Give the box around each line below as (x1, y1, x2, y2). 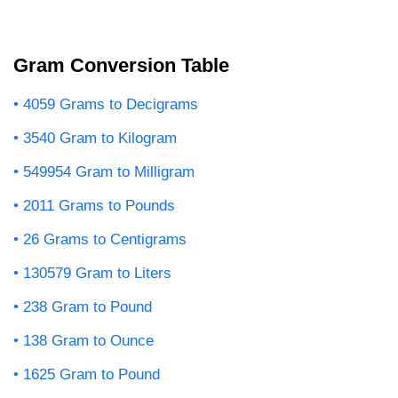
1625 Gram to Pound (23, 365, 160, 383)
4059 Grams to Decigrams (23, 95, 198, 113)
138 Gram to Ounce (23, 331, 154, 349)
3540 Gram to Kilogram (23, 129, 177, 147)
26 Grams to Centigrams (23, 230, 187, 248)
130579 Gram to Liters (23, 264, 171, 282)
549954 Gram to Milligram (23, 163, 195, 180)
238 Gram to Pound (23, 298, 152, 315)
